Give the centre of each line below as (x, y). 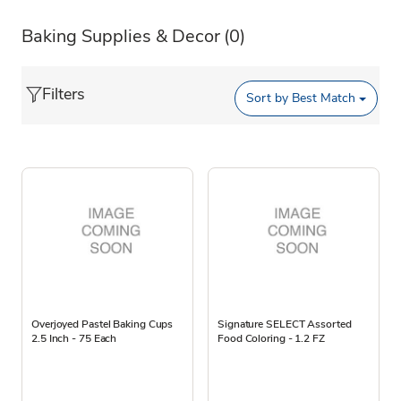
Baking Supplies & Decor (121, 36)
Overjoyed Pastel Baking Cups (102, 324)
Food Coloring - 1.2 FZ (271, 338)
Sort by (268, 98)
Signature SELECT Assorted (285, 324)
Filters (64, 94)
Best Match (322, 98)
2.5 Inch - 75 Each (74, 338)
